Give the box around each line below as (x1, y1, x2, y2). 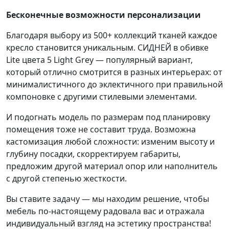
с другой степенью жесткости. (6, 173, 127, 185)
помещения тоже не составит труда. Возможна (6, 124, 196, 135)
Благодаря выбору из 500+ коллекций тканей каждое (6, 30, 217, 41)
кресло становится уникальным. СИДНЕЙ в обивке (6, 42, 209, 54)
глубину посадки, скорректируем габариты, (6, 148, 180, 160)
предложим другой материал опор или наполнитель (6, 161, 218, 172)
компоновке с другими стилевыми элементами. (6, 91, 197, 103)
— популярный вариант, (94, 54, 193, 66)
